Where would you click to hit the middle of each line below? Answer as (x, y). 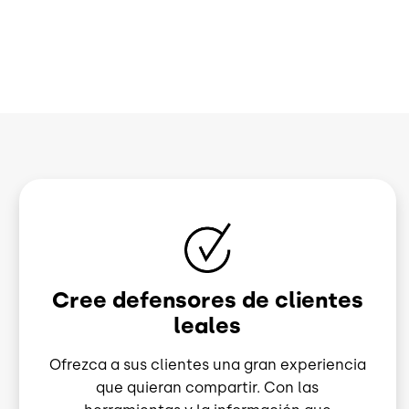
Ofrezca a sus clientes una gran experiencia (207, 365)
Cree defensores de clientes (207, 300)
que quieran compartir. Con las (208, 388)
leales (208, 326)
